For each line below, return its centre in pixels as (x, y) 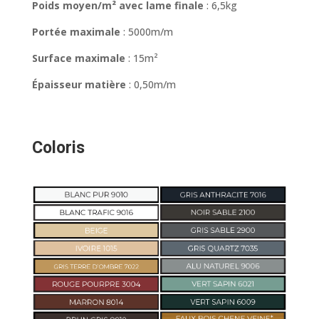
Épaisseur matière (79, 85)
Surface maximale (78, 58)
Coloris (58, 148)
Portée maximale (76, 32)
